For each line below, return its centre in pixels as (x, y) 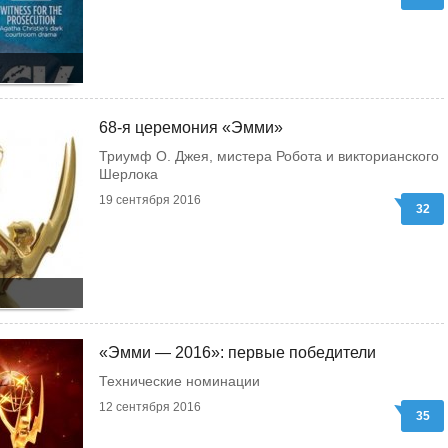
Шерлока (128, 174)
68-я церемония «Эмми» (191, 127)
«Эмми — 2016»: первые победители (237, 352)
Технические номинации (179, 381)
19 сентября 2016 (150, 200)
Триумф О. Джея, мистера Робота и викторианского (269, 156)
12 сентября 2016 (150, 407)
